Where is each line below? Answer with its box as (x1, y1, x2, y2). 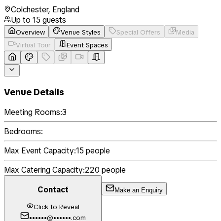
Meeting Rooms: (4, 107, 62, 118)
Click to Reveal (33, 203, 79, 212)
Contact (37, 184, 69, 195)
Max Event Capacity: (4, 146, 76, 156)
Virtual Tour (16, 40, 51, 49)
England (52, 4, 79, 15)
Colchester (11, 4, 48, 15)
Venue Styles (61, 28, 101, 37)
